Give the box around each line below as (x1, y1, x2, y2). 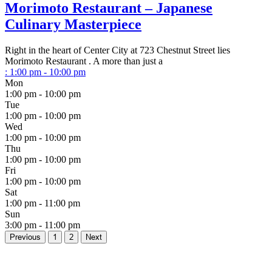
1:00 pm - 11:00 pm (5, 198, 80, 209)
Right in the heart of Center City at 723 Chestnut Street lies (5, 45, 230, 56)
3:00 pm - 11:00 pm (5, 220, 80, 231)
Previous (10, 233, 41, 242)
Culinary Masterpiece (5, 16, 141, 33)
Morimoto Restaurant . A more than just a (5, 56, 163, 67)
